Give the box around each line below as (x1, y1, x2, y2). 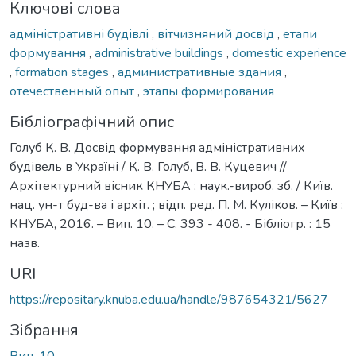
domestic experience (232, 44, 346, 62)
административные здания (118, 63, 284, 81)
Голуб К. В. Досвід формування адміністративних (10, 138, 305, 157)
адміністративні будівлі (10, 25, 152, 43)
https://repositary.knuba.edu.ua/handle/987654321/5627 (10, 290, 328, 308)
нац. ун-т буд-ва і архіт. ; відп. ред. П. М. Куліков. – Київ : (10, 195, 343, 214)
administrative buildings (95, 44, 226, 62)
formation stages (15, 63, 112, 81)
